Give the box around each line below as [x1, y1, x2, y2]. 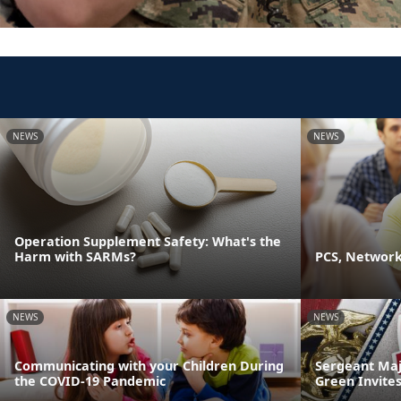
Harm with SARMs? [14, 247, 136, 265]
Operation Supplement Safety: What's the [14, 232, 281, 250]
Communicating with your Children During [14, 357, 284, 375]
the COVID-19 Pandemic [14, 372, 166, 390]
